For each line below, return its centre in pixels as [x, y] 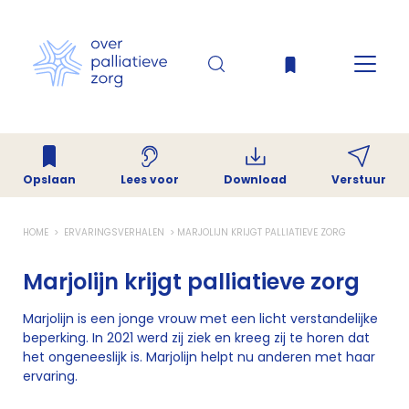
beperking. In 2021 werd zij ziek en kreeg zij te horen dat [196, 338]
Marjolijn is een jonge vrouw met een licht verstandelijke [200, 319]
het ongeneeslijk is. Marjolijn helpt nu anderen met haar [199, 357]
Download [255, 179]
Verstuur [359, 179]
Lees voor [150, 179]
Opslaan [49, 179]
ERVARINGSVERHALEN [114, 232]
